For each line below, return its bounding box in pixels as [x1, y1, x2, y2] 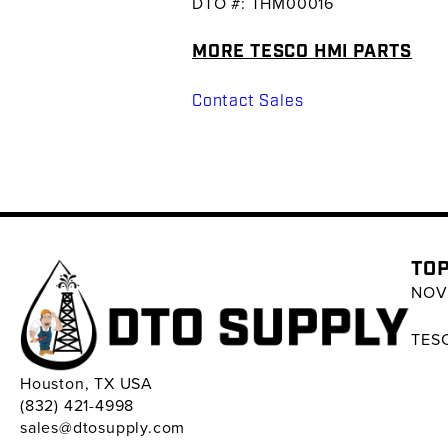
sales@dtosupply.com [20, 416, 186, 439]
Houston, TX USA [20, 372, 153, 395]
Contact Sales [192, 91, 304, 111]
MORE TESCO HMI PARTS [192, 40, 412, 63]
